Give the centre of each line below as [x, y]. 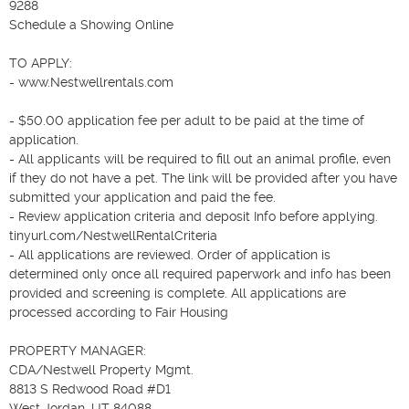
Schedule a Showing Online [91, 24]
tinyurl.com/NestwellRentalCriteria [113, 235]
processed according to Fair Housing [119, 312]
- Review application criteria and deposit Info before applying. [194, 216]
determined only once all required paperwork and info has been [200, 273]
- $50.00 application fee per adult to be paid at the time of [187, 120]
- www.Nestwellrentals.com [91, 82]
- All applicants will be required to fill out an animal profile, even [200, 158]
